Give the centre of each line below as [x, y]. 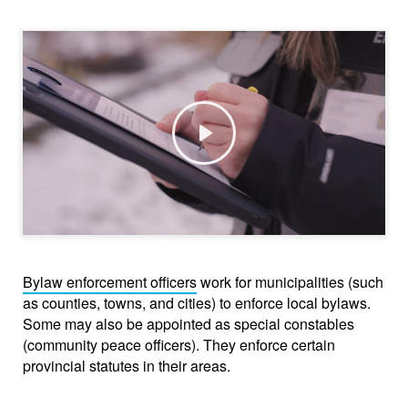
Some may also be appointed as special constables [189, 324]
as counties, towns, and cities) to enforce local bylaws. [197, 303]
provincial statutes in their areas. [127, 366]
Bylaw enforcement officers [110, 282]
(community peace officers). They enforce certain [179, 345]
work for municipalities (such [290, 282]
